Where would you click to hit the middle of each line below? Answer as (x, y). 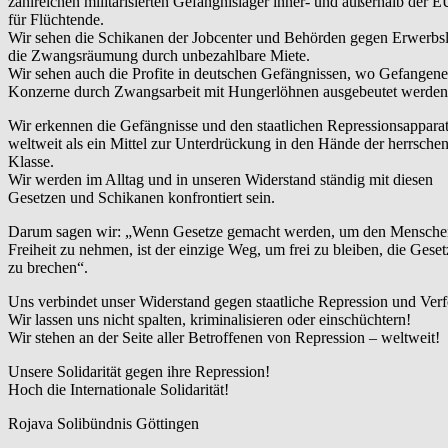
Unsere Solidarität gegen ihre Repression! (139, 371)
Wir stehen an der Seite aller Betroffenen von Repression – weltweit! (224, 337)
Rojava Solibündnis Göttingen (103, 423)
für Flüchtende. (56, 19)
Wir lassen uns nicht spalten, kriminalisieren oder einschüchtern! (209, 319)
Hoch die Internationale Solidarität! (118, 389)
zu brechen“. (48, 267)
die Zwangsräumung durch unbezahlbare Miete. (159, 55)
